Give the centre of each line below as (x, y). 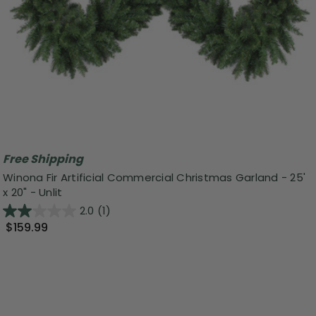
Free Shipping (43, 159)
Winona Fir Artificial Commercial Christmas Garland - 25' (154, 177)
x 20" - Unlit (33, 192)
